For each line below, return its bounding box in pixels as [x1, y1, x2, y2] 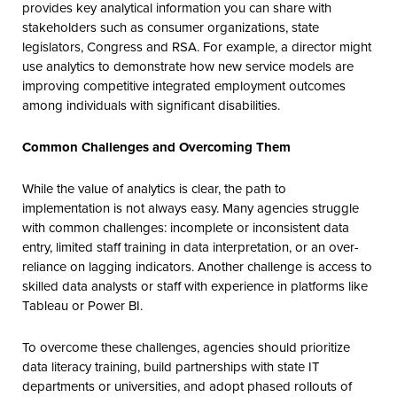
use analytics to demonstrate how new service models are [22, 56, 354, 75]
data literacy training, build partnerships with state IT [22, 356, 320, 376]
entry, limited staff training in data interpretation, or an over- [22, 237, 359, 256]
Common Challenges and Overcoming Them [22, 136, 291, 157]
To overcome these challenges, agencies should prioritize [22, 337, 350, 356]
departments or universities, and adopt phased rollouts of [22, 376, 352, 395]
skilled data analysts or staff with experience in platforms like [22, 276, 368, 295]
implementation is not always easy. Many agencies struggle [22, 198, 359, 217]
